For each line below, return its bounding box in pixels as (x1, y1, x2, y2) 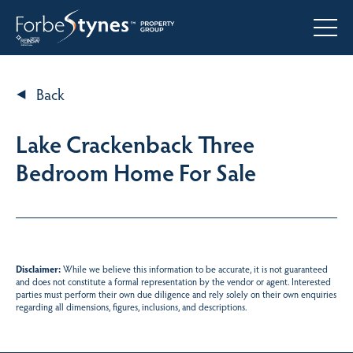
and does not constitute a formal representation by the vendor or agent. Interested (16, 275, 331, 288)
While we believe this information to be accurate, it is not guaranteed (61, 262, 328, 275)
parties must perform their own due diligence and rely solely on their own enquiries (16, 288, 336, 300)
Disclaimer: (16, 262, 61, 275)
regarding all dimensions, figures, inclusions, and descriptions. (16, 300, 247, 313)
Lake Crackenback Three (16, 127, 255, 159)
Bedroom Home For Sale (16, 155, 256, 188)
